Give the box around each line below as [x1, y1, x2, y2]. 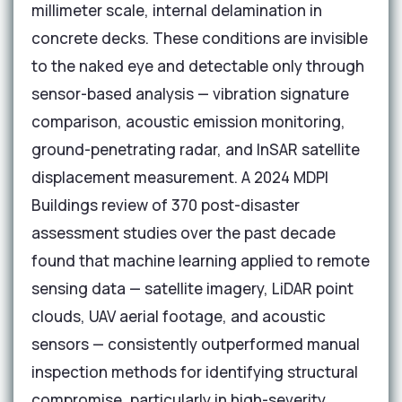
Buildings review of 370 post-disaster [31, 195, 300, 215]
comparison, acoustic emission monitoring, [31, 111, 345, 132]
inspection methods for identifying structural [31, 362, 358, 382]
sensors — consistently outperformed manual [31, 334, 360, 354]
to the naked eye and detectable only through [31, 56, 364, 76]
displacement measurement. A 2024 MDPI [31, 167, 328, 188]
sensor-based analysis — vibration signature [31, 83, 349, 104]
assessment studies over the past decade [31, 223, 336, 243]
